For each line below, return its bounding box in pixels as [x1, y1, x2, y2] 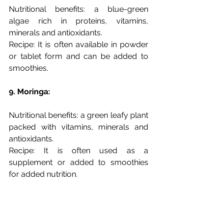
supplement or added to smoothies [9, 158, 148, 167]
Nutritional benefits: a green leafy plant [9, 110, 148, 120]
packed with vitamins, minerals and [9, 122, 148, 132]
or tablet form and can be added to [9, 52, 148, 61]
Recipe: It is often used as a [9, 146, 148, 156]
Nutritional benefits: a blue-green [9, 4, 148, 14]
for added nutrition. [9, 169, 78, 179]
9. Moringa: [9, 87, 52, 97]
